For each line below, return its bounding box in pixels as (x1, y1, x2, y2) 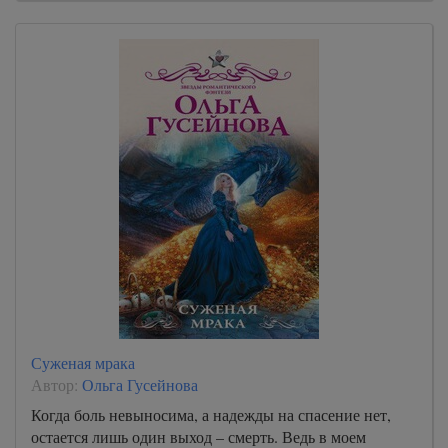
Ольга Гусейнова (82, 374, 198, 395)
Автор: (31, 374, 82, 395)
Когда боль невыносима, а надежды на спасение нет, (31, 404, 391, 425)
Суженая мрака (31, 352, 135, 373)
